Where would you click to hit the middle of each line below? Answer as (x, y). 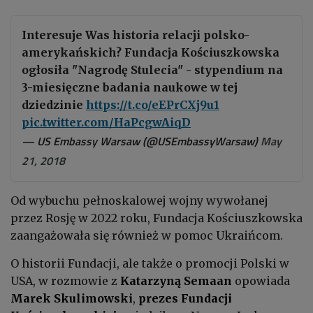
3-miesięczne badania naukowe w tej (130, 87)
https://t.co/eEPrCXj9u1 (153, 104)
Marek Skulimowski (72, 298)
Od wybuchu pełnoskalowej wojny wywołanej (139, 200)
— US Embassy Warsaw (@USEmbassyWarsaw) (141, 141)
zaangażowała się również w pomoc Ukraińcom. (148, 235)
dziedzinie (54, 104)
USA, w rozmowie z (64, 281)
